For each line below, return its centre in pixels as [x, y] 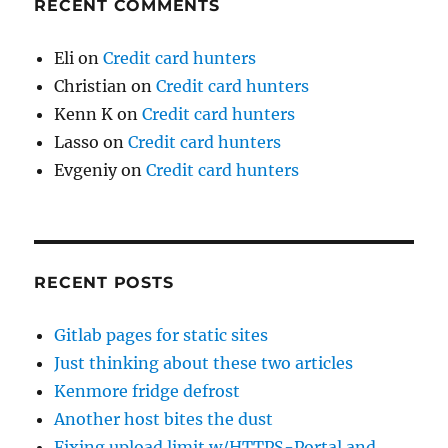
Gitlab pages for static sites [161, 335]
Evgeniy [86, 170]
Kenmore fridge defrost [147, 391]
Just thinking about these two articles [204, 363]
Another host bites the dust [164, 419]
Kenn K [84, 114]
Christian [91, 86]
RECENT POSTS [104, 282]
